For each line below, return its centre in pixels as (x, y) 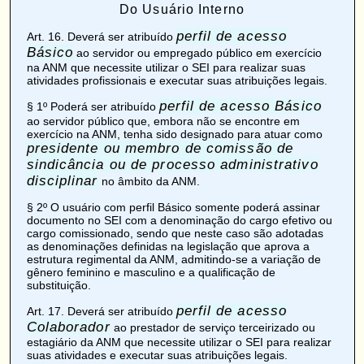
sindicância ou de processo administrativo (172, 165)
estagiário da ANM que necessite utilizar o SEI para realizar (179, 342)
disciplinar (62, 181)
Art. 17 (43, 312)
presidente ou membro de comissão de (160, 149)
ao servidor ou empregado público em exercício (198, 53)
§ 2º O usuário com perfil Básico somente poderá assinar (173, 208)
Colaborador (68, 327)
